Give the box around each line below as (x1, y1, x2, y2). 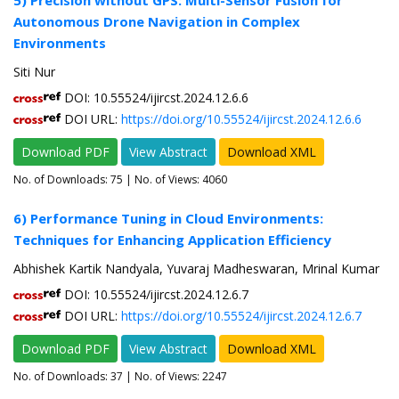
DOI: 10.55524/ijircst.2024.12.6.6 (61, 89, 248, 107)
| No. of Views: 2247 (123, 369, 227, 385)
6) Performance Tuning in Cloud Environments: (13, 209, 323, 228)
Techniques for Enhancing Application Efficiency (13, 231, 331, 249)
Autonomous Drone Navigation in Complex (13, 12, 300, 31)
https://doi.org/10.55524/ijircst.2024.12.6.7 (121, 307, 362, 325)
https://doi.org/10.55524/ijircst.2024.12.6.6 (121, 110, 362, 128)
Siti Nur (13, 63, 55, 81)
